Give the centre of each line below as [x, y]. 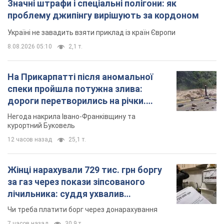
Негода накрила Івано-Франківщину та [71, 117]
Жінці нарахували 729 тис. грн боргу [85, 170]
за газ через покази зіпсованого [76, 182]
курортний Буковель [41, 126]
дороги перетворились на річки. [77, 101]
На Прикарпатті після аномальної [80, 77]
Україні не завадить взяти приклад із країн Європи [91, 33]
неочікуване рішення [52, 206]
